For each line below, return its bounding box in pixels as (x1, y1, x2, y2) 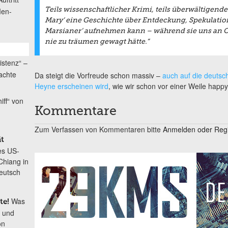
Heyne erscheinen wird (34, 81, 108, 92)
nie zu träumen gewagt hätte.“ (44, 38, 149, 46)
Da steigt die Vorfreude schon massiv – (34, 70, 162, 81)
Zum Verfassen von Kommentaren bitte (34, 124, 163, 135)
